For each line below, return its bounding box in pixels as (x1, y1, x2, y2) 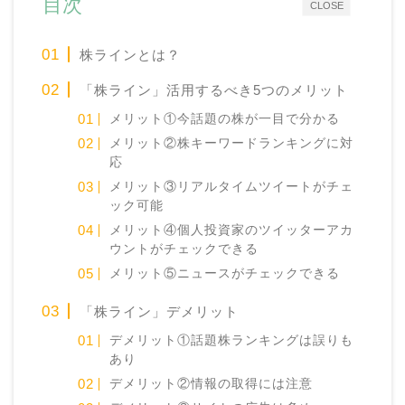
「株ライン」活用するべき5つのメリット (80, 82, 349, 99)
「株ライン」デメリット (80, 304, 240, 320)
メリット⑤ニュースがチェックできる (108, 267, 340, 281)
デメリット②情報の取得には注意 (108, 377, 313, 391)
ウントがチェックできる (108, 242, 259, 257)
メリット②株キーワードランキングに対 (108, 137, 353, 151)
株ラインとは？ (80, 47, 182, 63)
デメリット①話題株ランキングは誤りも (108, 334, 353, 348)
